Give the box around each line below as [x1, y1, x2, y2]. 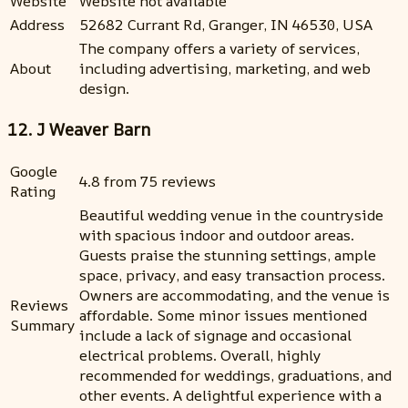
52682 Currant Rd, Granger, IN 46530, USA [79, 14, 372, 35]
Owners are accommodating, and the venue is [79, 285, 390, 306]
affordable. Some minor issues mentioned [79, 305, 367, 326]
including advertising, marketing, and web [79, 57, 371, 78]
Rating [10, 181, 56, 202]
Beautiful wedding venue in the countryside [79, 205, 383, 226]
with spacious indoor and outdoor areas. [79, 225, 354, 246]
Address [10, 14, 65, 35]
